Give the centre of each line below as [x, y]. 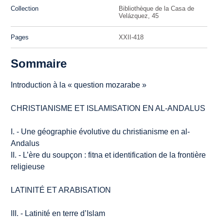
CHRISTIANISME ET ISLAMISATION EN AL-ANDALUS [108, 108]
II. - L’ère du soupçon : [50, 155]
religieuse [28, 166]
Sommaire [39, 63]
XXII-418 [131, 37]
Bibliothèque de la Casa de [156, 8]
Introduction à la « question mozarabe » [79, 85]
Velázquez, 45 [139, 16]
